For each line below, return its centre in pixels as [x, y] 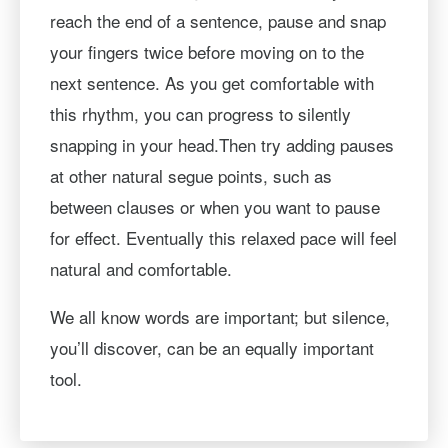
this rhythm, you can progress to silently [200, 113]
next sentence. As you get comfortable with [211, 82]
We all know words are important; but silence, [219, 316]
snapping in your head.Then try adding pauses [221, 144]
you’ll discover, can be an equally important [211, 347]
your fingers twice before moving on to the [206, 51]
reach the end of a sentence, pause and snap [217, 20]
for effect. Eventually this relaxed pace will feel [223, 237]
